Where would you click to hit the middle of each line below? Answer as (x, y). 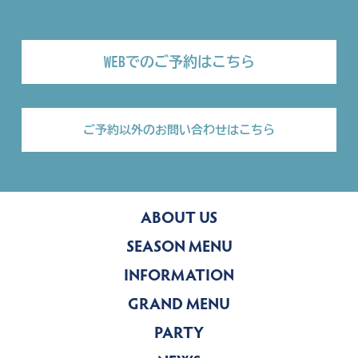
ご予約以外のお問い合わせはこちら (179, 130)
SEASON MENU (179, 248)
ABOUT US (179, 219)
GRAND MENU (179, 306)
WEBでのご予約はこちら (179, 62)
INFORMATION (179, 277)
